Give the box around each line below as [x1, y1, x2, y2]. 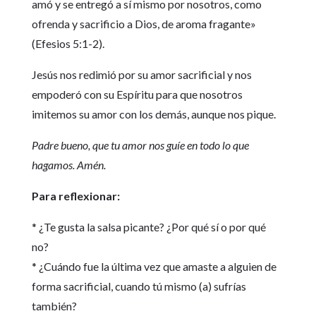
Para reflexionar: [31, 189, 120, 202]
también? [31, 299, 77, 312]
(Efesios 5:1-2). [31, 37, 104, 50]
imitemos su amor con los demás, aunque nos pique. [31, 107, 276, 121]
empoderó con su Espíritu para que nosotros [31, 87, 243, 101]
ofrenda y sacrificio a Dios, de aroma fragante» [31, 17, 256, 30]
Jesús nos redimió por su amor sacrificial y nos [31, 68, 252, 81]
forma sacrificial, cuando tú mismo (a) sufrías [31, 279, 246, 293]
